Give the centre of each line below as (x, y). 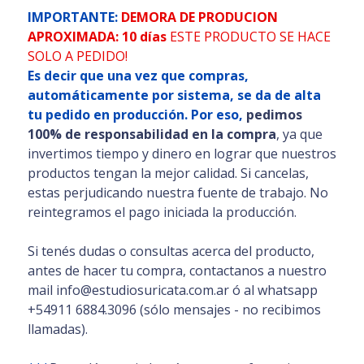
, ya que (299, 134)
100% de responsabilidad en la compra (152, 134)
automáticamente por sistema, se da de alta (174, 95)
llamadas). (57, 329)
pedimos (274, 114)
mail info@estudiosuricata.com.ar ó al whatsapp (172, 290)
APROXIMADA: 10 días (98, 36)
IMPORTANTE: (74, 17)
